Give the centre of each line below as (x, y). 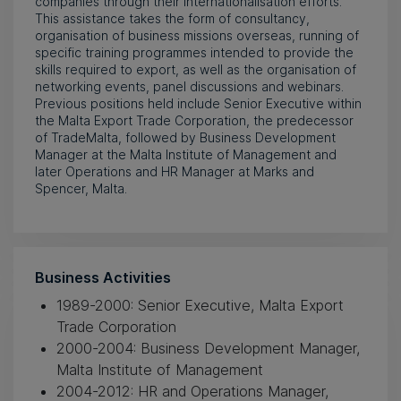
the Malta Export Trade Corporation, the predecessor (194, 120)
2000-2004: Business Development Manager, (208, 348)
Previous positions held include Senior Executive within (198, 103)
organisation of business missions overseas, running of (197, 35)
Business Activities (103, 277)
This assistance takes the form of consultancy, (172, 18)
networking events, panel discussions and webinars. (189, 86)
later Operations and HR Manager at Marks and (175, 171)
